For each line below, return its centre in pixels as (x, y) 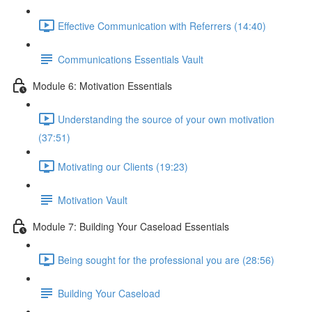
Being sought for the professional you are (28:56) (166, 259)
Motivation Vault (93, 200)
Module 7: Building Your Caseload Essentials (131, 226)
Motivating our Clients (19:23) (123, 166)
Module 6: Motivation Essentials (102, 85)
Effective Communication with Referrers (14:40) (162, 25)
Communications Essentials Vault (131, 59)
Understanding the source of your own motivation (166, 119)
